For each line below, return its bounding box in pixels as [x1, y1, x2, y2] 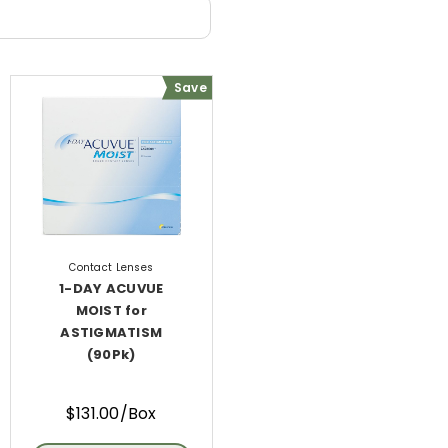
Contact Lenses [69, 259, 154, 275]
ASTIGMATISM [60, 322, 163, 342]
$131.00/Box [65, 402, 157, 426]
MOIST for [75, 300, 147, 320]
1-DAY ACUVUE [59, 278, 164, 298]
